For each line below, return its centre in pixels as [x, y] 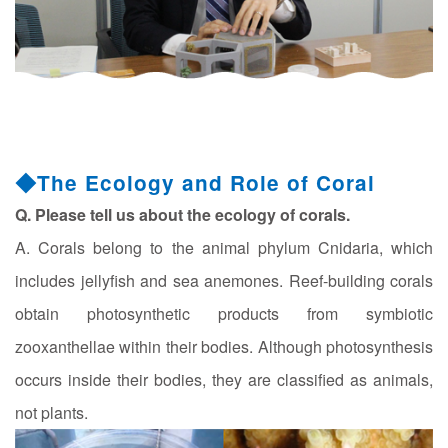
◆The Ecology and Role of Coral [195, 183]
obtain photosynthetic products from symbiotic [224, 314]
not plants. [51, 413]
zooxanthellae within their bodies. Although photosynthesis [224, 347]
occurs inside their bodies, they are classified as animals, [224, 380]
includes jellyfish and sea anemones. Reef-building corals [224, 281]
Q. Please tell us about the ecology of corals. [182, 215]
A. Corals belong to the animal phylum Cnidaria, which [224, 248]
